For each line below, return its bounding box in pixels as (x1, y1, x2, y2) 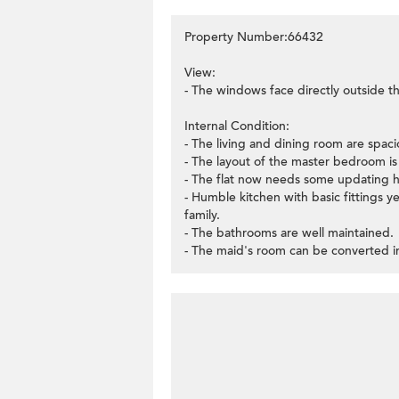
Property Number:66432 (184, 28, 323, 45)
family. (184, 207, 220, 224)
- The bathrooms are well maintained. (184, 224, 394, 241)
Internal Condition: (184, 118, 289, 134)
